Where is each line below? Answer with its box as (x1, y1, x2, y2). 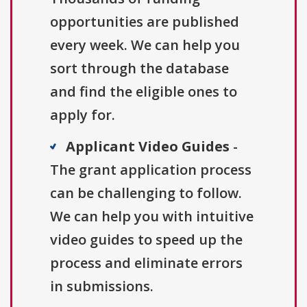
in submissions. (50, 277, 153, 296)
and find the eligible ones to (50, 82, 237, 101)
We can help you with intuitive (50, 207, 254, 226)
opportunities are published (50, 12, 239, 32)
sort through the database (50, 59, 229, 78)
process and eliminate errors (50, 254, 243, 273)
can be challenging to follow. (50, 184, 242, 203)
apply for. (50, 106, 115, 125)
